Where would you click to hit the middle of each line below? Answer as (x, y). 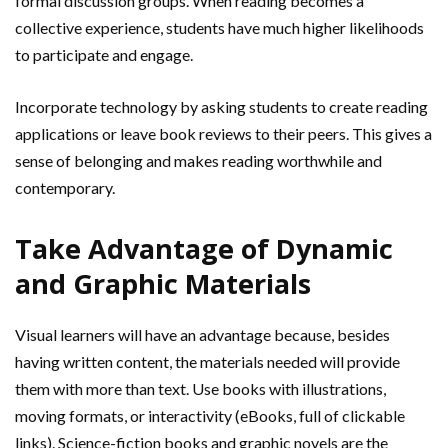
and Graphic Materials (163, 284)
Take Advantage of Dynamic (204, 249)
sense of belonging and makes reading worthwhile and (198, 161)
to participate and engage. (104, 55)
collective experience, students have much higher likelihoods (219, 28)
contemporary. (65, 188)
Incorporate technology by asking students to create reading (221, 107)
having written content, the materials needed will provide (207, 362)
